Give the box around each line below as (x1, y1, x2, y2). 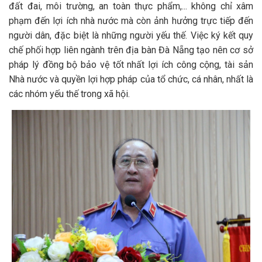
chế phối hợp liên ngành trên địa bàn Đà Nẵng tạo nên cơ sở (9, 44, 253, 56)
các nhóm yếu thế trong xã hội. (9, 88, 130, 99)
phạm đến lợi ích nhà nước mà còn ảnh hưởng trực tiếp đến (9, 15, 253, 26)
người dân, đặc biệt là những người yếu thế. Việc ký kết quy (9, 30, 253, 41)
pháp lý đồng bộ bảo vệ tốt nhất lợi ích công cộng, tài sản (9, 59, 253, 70)
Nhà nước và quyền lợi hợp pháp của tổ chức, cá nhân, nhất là (9, 74, 253, 85)
